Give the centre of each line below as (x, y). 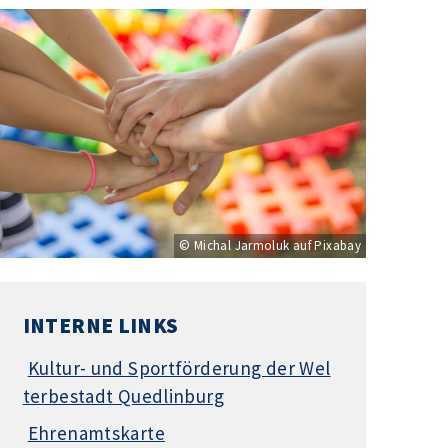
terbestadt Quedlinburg (123, 395)
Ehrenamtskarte (96, 433)
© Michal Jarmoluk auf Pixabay (270, 246)
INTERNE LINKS (100, 325)
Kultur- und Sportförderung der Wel (179, 367)
